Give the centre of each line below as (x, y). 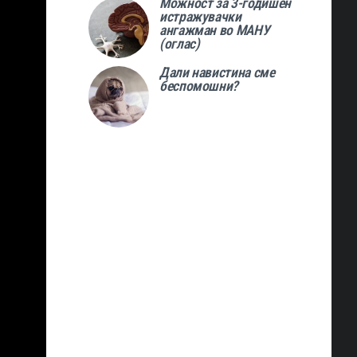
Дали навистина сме (217, 72)
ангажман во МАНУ (214, 31)
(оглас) (179, 44)
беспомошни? (199, 86)
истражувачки (200, 17)
